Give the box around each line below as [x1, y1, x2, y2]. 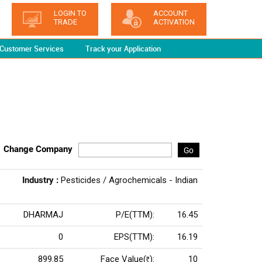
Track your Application [85, 43, 161, 54]
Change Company [4, 144, 73, 154]
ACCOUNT [153, 9, 188, 18]
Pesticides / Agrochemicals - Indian [61, 175, 198, 185]
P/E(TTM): [116, 209, 154, 220]
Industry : [22, 175, 61, 185]
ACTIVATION [153, 18, 195, 26]
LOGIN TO [53, 9, 87, 18]
